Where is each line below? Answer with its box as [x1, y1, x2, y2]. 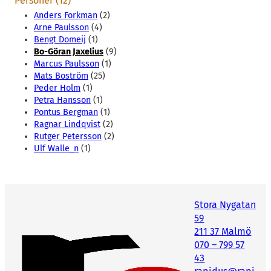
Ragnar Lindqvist [34, 119, 100, 130]
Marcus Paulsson [34, 59, 99, 70]
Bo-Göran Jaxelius [34, 47, 103, 57]
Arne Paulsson [34, 22, 89, 33]
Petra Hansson [34, 95, 91, 106]
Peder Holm [34, 83, 80, 94]
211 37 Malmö [194, 226, 252, 238]
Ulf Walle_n [34, 143, 79, 154]
